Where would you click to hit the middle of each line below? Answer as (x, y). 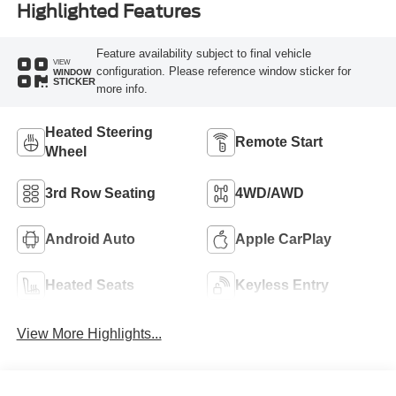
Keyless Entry (282, 286)
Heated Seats (89, 286)
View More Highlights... (89, 333)
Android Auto (90, 240)
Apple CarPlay (283, 240)
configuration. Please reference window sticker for (223, 72)
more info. (122, 89)
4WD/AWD (270, 194)
